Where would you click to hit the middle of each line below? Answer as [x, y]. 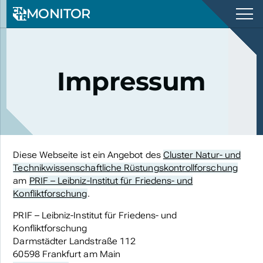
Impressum [131, 81]
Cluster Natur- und [202, 155]
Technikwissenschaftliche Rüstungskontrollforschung [125, 168]
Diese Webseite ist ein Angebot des [88, 155]
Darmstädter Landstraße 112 [75, 241]
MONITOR [58, 14]
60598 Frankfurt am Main [67, 254]
